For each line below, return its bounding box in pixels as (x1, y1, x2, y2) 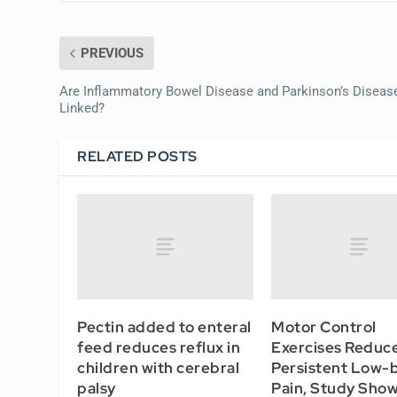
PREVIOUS (81, 44, 144, 61)
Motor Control (271, 316, 377, 337)
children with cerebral (77, 357, 240, 378)
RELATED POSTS (77, 146, 198, 166)
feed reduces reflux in (77, 337, 241, 357)
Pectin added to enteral (77, 316, 252, 337)
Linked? (59, 99, 105, 116)
